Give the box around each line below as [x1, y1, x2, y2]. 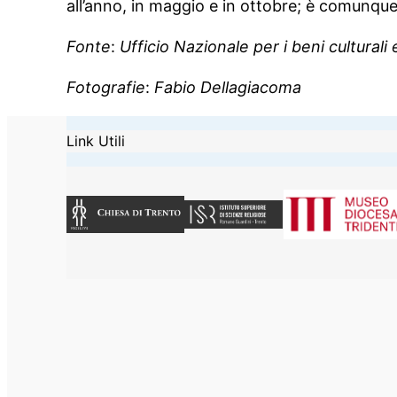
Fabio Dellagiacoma [154, 77, 302, 97]
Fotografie [66, 77, 146, 97]
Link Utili [66, 131, 126, 150]
